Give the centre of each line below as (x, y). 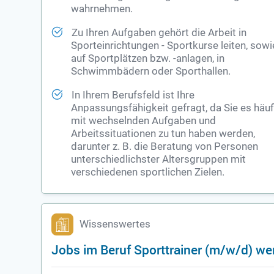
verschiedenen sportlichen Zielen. (148, 172)
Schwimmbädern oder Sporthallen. (151, 72)
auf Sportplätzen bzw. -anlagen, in (148, 59)
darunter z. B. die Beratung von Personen (165, 147)
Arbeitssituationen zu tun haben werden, (163, 134)
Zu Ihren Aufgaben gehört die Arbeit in (159, 33)
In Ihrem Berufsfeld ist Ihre (133, 95)
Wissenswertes (115, 224)
